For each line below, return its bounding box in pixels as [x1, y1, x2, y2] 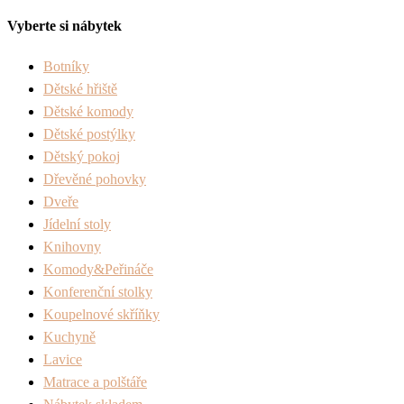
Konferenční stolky [43, 283, 152, 299]
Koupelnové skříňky [43, 306, 160, 322]
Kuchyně [43, 328, 96, 344]
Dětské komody [43, 103, 133, 119]
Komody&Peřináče [43, 261, 153, 277]
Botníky [43, 58, 89, 74]
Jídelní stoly [43, 216, 111, 232]
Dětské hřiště [43, 80, 117, 96]
